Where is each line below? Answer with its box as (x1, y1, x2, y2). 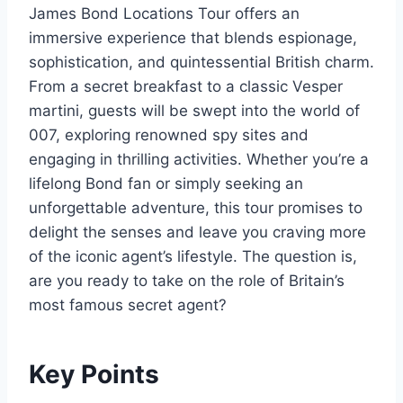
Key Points (29, 359, 159, 390)
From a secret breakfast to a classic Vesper (29, 77, 343, 95)
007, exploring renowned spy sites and (29, 126, 309, 144)
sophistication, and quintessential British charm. (29, 53, 374, 71)
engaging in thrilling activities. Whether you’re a (29, 150, 369, 168)
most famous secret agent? (29, 296, 227, 314)
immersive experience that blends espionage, (29, 29, 357, 47)
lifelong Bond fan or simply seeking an (29, 175, 303, 193)
